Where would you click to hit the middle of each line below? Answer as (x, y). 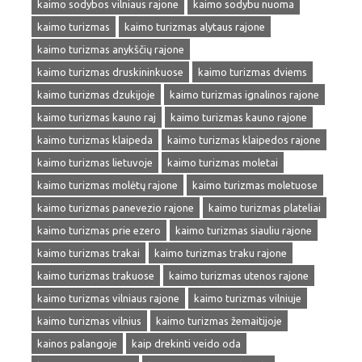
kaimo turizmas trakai (88, 253)
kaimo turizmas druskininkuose (110, 72)
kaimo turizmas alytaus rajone (195, 27)
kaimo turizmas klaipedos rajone (244, 140)
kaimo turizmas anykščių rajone (111, 49)
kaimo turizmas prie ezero (99, 230)
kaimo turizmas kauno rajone (239, 117)
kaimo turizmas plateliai (265, 208)
